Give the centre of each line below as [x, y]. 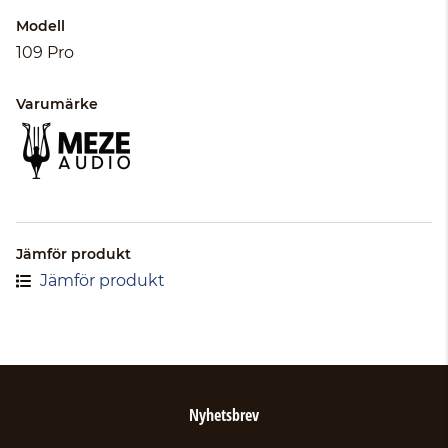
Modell [40, 25]
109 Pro [45, 52]
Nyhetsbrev [224, 414]
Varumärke [57, 103]
